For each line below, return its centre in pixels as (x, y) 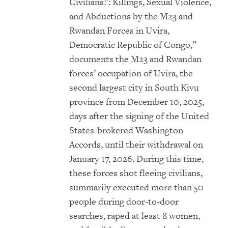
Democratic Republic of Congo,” (133, 45)
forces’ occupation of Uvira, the (131, 74)
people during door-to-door (124, 202)
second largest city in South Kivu (134, 88)
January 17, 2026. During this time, (136, 159)
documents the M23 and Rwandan (135, 60)
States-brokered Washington (126, 131)
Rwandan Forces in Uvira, (119, 31)
